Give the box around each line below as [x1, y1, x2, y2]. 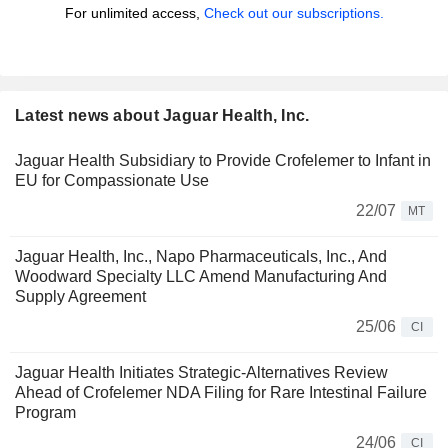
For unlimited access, [64, 5, 204, 22]
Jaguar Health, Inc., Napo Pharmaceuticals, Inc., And [15, 248, 387, 266]
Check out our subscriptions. [203, 5, 384, 22]
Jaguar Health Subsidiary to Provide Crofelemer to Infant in [15, 152, 431, 170]
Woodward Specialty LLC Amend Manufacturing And [15, 268, 387, 286]
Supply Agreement [15, 288, 146, 306]
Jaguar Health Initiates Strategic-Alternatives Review [15, 364, 388, 382]
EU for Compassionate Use [15, 172, 209, 190]
